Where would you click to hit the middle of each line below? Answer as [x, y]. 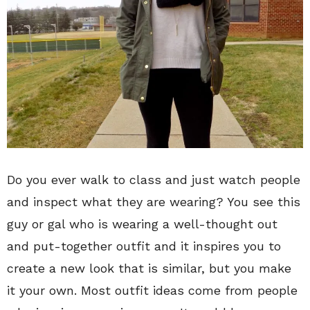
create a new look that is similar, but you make [149, 268]
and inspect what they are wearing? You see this [154, 201]
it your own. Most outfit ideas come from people [152, 290]
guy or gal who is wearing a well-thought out [142, 224]
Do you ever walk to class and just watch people [154, 179]
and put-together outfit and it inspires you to [144, 246]
